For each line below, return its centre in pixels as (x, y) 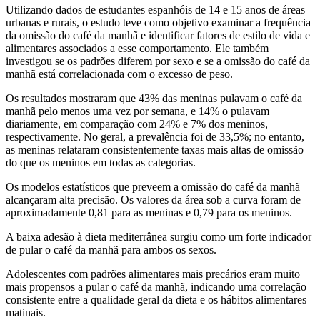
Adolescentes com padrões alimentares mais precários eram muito (153, 274)
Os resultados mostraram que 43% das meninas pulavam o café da (154, 98)
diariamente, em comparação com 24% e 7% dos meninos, (137, 124)
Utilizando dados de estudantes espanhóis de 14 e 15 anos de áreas (155, 9)
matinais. (27, 312)
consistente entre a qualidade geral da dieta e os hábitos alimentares (156, 299)
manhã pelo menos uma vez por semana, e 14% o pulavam (137, 111)
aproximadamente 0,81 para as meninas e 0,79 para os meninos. (149, 212)
